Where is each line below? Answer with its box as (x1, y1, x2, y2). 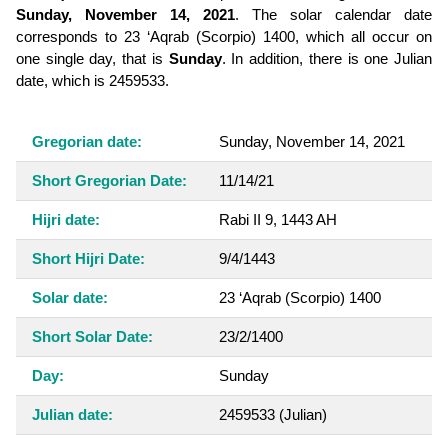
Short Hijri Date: (32, 249, 145, 267)
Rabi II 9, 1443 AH (219, 210, 337, 228)
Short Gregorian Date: (32, 171, 187, 189)
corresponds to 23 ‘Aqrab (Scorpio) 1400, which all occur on (16, 27, 432, 45)
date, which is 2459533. (16, 71, 169, 89)
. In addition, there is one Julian (221, 49, 433, 67)
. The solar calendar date (235, 5, 432, 23)
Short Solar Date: (32, 327, 153, 345)
